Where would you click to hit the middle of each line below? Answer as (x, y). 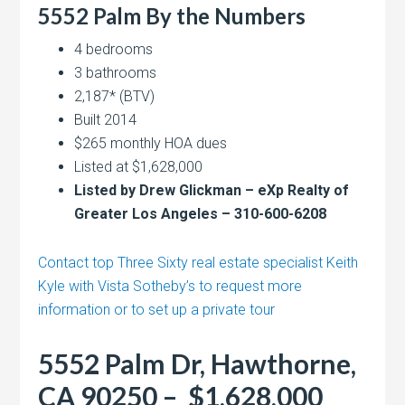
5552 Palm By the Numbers (172, 16)
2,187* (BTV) (115, 97)
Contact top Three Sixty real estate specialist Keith (198, 263)
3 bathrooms (116, 73)
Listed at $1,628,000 (139, 167)
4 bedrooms (114, 50)
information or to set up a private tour (157, 310)
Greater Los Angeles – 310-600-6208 (201, 214)
